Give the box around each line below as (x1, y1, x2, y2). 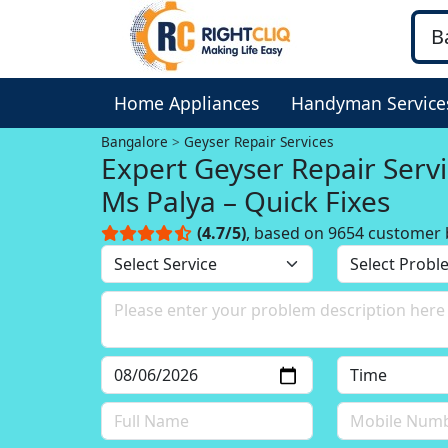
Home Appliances (114, 91, 259, 115)
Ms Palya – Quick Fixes (101, 182, 391, 220)
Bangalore (101, 132, 169, 151)
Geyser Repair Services (184, 132, 335, 151)
